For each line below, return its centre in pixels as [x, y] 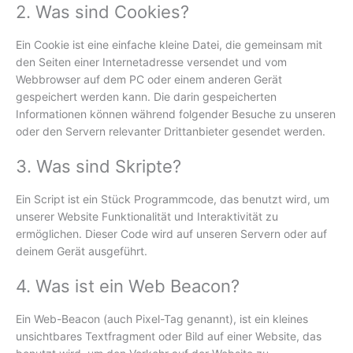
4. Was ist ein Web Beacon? [128, 286]
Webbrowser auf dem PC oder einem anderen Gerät [149, 79]
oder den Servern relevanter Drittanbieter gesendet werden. [171, 131]
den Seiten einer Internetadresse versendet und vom [151, 61]
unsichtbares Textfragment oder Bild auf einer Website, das [169, 336]
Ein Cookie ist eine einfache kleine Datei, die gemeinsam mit [169, 44]
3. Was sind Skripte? [98, 167]
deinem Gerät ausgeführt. [82, 251]
